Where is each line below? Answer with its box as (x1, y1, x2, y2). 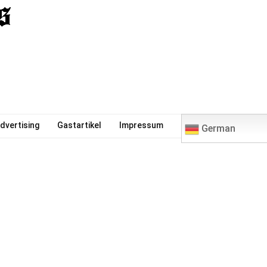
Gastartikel (57, 120, 101, 130)
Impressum (119, 120, 163, 130)
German (198, 123, 235, 134)
